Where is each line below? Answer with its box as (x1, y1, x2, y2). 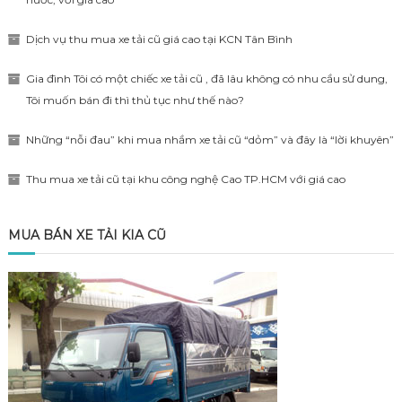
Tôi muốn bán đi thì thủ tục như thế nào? (25, 93, 244, 107)
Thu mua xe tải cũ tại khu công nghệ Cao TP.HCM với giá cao (25, 172, 345, 186)
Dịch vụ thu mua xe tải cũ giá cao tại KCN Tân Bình (25, 32, 293, 46)
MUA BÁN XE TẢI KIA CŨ (7, 227, 166, 243)
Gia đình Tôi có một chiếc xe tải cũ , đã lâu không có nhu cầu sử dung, (25, 72, 388, 85)
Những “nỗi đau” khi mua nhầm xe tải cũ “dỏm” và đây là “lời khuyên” (25, 133, 394, 146)
